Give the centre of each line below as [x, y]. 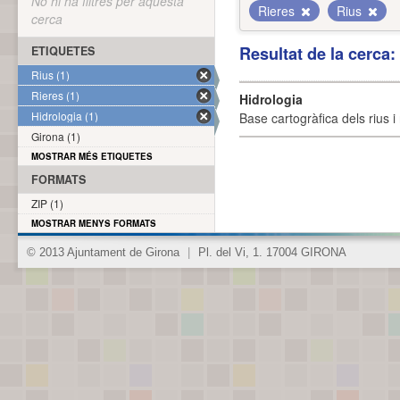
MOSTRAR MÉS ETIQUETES [92, 156]
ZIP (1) [47, 203]
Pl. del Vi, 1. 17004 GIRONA [271, 253]
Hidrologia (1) [65, 116]
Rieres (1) [55, 95]
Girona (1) [56, 136]
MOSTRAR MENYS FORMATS [94, 223]
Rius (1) [50, 75]
